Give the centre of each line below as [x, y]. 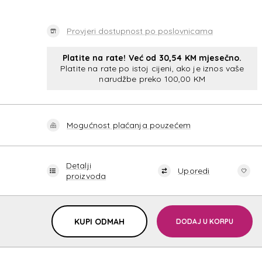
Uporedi [194, 171]
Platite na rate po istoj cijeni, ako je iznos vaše [152, 68]
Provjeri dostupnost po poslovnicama [140, 31]
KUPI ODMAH [100, 221]
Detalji [78, 166]
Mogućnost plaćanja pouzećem [129, 125]
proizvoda [86, 176]
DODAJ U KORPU [205, 221]
